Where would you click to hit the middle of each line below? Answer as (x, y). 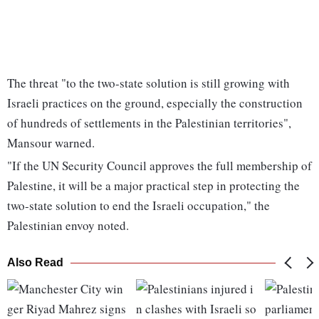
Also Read (35, 263)
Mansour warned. (51, 143)
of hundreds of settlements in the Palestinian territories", (149, 123)
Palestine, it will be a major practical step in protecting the (153, 186)
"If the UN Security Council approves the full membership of (159, 166)
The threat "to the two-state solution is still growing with (148, 83)
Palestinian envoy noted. (68, 226)
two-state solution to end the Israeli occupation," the (138, 206)
